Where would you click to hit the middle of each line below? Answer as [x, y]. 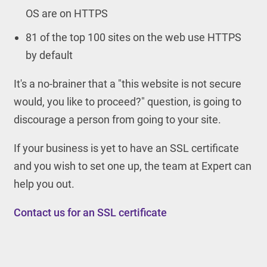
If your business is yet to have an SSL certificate [126, 148]
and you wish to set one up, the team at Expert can [132, 166]
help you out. [44, 184]
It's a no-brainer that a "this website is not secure [127, 84]
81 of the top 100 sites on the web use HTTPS [133, 37]
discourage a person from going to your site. [117, 119]
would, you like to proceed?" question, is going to [127, 102]
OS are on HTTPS [66, 13]
